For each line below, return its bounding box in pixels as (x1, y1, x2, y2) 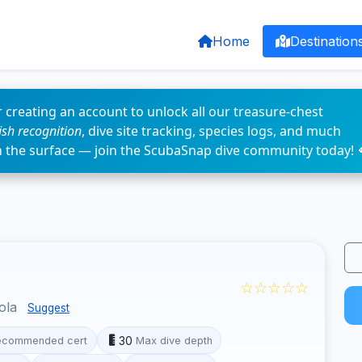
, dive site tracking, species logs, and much (82, 122, 341, 140)
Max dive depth (135, 334, 213, 347)
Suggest (27, 301, 69, 314)
